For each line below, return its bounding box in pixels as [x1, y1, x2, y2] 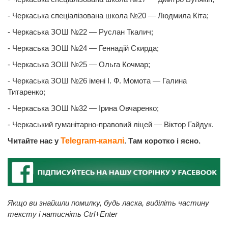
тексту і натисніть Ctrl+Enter [8, 210, 118, 219]
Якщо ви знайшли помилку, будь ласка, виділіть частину [8, 198, 209, 208]
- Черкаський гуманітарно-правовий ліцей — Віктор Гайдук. [8, 120, 214, 129]
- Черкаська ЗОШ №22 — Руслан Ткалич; [8, 27, 153, 36]
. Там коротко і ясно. [124, 136, 201, 145]
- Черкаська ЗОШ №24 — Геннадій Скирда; [8, 43, 159, 52]
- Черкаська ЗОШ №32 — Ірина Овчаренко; [8, 103, 159, 112]
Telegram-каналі [61, 136, 124, 145]
